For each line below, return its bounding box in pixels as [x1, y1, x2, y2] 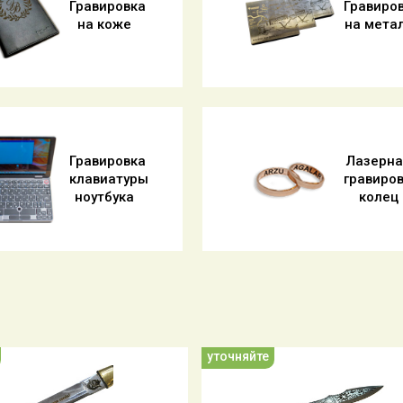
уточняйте [207, 349, 269, 363]
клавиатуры [68, 171, 148, 187]
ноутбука [75, 189, 135, 205]
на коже [77, 16, 132, 32]
